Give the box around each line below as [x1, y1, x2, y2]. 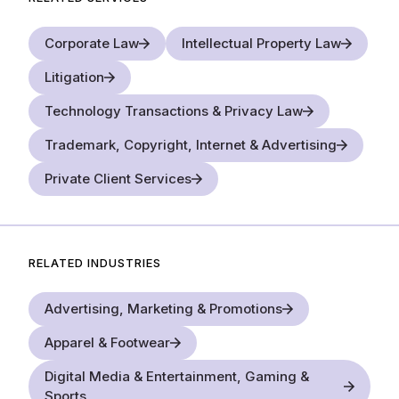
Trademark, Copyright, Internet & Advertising [45, 135, 337, 153]
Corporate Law [45, 34, 139, 52]
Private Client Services [45, 169, 191, 187]
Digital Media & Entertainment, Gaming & [45, 367, 309, 385]
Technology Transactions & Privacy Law [45, 102, 303, 119]
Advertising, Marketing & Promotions [45, 299, 282, 317]
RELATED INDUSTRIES [28, 255, 161, 270]
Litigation [45, 68, 104, 85]
